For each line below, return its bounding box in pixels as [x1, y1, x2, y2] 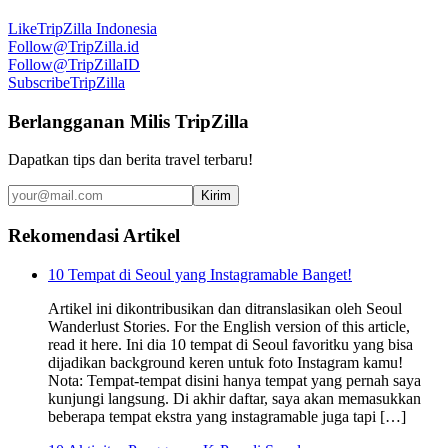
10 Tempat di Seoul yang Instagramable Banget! [48, 265, 352, 283]
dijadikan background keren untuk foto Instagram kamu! [48, 353, 403, 371]
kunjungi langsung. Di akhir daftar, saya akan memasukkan [48, 389, 421, 407]
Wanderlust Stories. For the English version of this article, [48, 317, 410, 335]
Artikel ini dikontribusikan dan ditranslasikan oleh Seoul [48, 299, 402, 317]
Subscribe [8, 74, 70, 92]
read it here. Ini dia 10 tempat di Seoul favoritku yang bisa [48, 335, 413, 353]
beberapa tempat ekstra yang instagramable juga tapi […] [48, 407, 406, 425]
